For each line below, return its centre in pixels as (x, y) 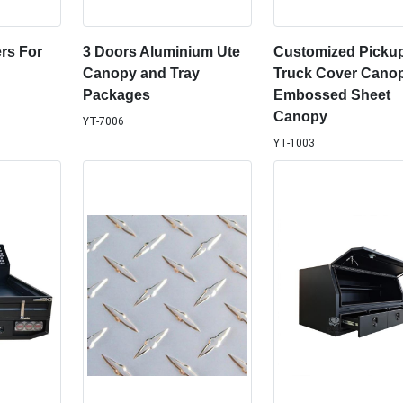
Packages (116, 95)
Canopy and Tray (141, 74)
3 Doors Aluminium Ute (161, 52)
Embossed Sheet (332, 95)
